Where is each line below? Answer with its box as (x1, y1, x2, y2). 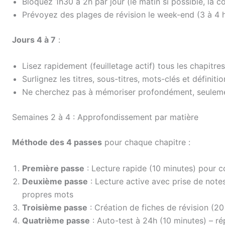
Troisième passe (22, 202, 87, 212)
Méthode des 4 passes (12, 137, 102, 147)
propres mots (22, 189, 73, 199)
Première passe (22, 163, 84, 173)
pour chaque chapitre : (102, 137, 190, 147)
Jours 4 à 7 (12, 35, 56, 45)
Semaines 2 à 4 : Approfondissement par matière (12, 111, 198, 122)
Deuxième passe (22, 176, 88, 186)
